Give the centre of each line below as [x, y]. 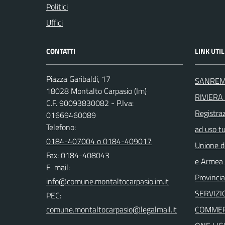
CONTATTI [61, 51]
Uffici [54, 22]
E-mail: [58, 167]
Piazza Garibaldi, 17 [78, 79]
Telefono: [61, 127]
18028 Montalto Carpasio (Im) [96, 91]
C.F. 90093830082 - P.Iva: [90, 103]
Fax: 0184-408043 [78, 155]
